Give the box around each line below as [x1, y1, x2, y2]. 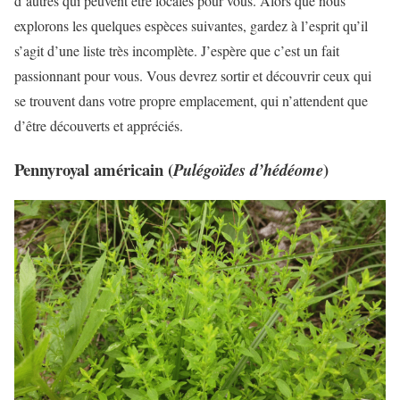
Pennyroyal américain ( [14, 156, 173, 181]
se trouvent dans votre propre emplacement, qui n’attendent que [14, 90, 368, 110]
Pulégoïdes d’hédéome [173, 157, 323, 181]
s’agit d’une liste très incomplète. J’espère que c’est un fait [14, 40, 339, 60]
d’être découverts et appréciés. [14, 115, 183, 135]
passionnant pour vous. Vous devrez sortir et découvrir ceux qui [14, 65, 371, 85]
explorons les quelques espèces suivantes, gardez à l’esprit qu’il [14, 15, 368, 35]
